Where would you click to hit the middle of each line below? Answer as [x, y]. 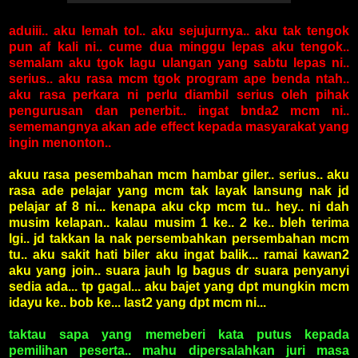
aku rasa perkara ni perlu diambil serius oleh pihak [179, 95]
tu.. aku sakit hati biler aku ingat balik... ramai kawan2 [179, 255]
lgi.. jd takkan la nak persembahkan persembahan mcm [179, 239]
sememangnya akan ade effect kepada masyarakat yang [179, 127]
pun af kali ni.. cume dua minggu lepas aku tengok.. [179, 47]
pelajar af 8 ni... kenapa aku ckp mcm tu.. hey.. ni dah [179, 207]
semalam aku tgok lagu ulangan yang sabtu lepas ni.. [179, 63]
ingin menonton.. [60, 143]
